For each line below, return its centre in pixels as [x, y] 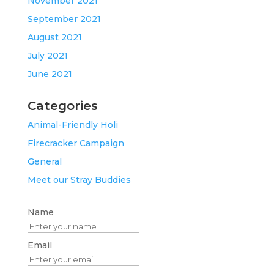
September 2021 [64, 19]
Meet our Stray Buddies [79, 180]
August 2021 [54, 37]
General [44, 161]
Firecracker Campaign [76, 143]
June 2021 [50, 74]
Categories [62, 106]
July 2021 [47, 55]
